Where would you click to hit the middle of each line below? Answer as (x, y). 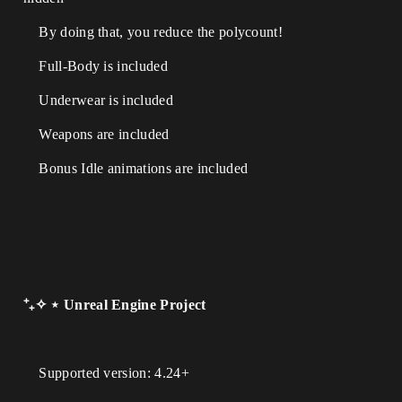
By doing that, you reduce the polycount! (153, 32)
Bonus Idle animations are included (136, 168)
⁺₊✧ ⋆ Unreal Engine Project (115, 305)
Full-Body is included (96, 66)
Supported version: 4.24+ (106, 373)
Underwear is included (98, 100)
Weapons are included (96, 134)
